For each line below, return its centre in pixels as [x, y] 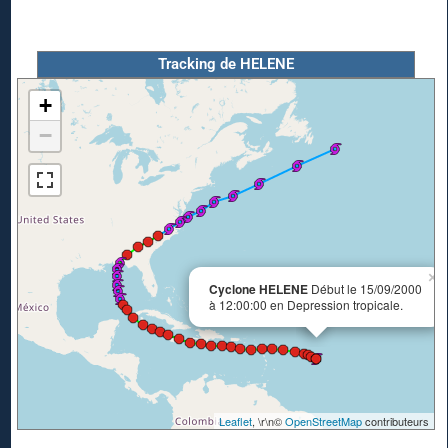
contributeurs [395, 421]
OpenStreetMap [323, 421]
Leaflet [235, 421]
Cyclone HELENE [258, 289]
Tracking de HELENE [226, 64]
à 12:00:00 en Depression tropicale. [306, 305]
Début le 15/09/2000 [365, 289]
